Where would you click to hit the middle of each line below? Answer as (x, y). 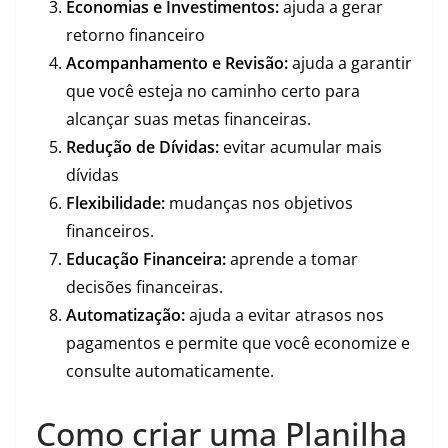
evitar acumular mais (300, 147)
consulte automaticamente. (170, 371)
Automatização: (125, 315)
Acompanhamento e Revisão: (177, 63)
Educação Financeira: (146, 259)
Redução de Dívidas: (142, 147)
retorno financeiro (135, 35)
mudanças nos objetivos (259, 203)
